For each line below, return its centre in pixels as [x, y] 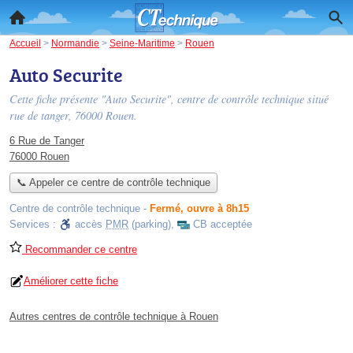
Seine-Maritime [142, 43]
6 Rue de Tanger [47, 141]
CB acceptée [223, 225]
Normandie [75, 43]
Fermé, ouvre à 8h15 [199, 209]
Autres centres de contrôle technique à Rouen [114, 317]
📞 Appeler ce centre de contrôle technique [113, 183]
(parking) [150, 225]
